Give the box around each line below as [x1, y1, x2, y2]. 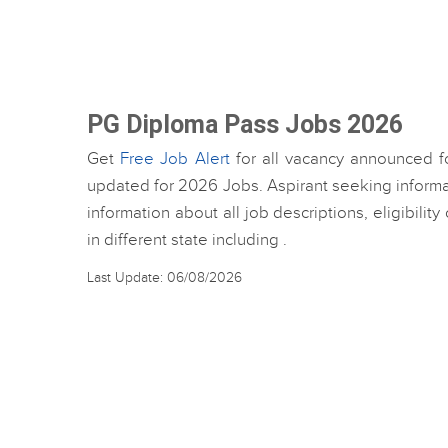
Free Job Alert [120, 149, 230, 169]
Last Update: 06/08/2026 [87, 269, 242, 286]
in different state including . [87, 230, 287, 250]
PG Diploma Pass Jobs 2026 [87, 110, 403, 139]
